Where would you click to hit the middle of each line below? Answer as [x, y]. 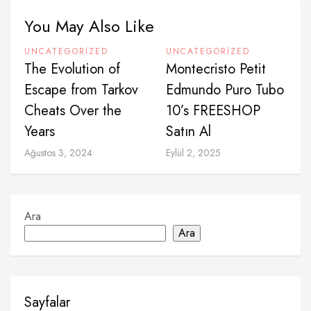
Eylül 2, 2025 [193, 153]
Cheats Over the [73, 111]
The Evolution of [72, 69]
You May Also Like [89, 26]
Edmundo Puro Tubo [225, 90]
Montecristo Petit [216, 69]
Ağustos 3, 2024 [58, 153]
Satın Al [188, 132]
